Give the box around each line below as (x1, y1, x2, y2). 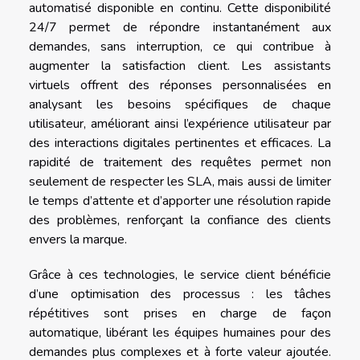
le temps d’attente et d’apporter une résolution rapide (29, 191, 331, 210)
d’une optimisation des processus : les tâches (29, 284, 331, 303)
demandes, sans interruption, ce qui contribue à (29, 37, 331, 55)
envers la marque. (29, 230, 127, 248)
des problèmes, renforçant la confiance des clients (29, 211, 331, 229)
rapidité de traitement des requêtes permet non (29, 153, 331, 171)
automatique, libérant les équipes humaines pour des (29, 323, 331, 342)
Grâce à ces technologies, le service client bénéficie (29, 265, 331, 284)
